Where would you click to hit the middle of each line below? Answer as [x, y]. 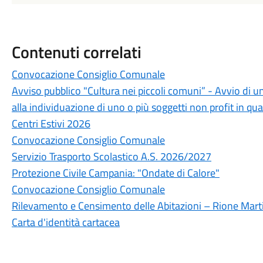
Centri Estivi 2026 [51, 124]
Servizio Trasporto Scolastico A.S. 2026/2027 [111, 156]
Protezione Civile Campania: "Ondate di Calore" [115, 173]
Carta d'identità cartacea [65, 222]
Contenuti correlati [76, 52]
